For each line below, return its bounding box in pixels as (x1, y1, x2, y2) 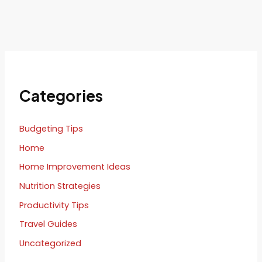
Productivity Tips (19, 199, 89, 211)
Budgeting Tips (19, 123, 83, 135)
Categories (19, 86, 103, 106)
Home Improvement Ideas (19, 161, 130, 173)
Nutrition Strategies (19, 180, 101, 192)
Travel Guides (19, 218, 77, 230)
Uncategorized (19, 237, 81, 249)
